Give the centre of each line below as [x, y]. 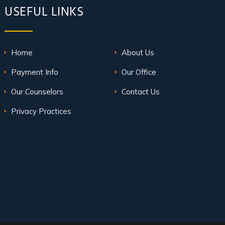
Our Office [139, 72]
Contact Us [141, 91]
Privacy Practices [41, 111]
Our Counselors [37, 91]
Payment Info [35, 72]
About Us [138, 52]
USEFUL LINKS [44, 13]
